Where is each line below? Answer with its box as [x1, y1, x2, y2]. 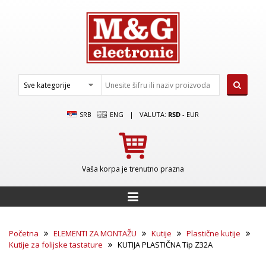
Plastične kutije [186, 228, 240, 239]
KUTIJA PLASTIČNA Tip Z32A [116, 239, 213, 250]
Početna [9, 228, 39, 239]
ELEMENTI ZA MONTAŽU [53, 228, 137, 239]
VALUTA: [140, 110, 169, 119]
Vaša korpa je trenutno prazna [82, 164, 184, 174]
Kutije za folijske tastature [9, 239, 103, 250]
